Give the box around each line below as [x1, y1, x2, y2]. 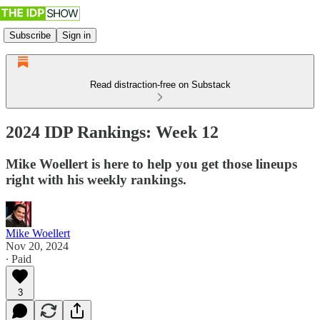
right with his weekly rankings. [6, 171, 186, 187]
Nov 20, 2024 [6, 239, 69, 252]
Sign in [62, 29, 91, 41]
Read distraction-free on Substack [89, 79, 231, 90]
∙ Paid [6, 252, 31, 265]
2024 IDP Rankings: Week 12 [6, 122, 219, 141]
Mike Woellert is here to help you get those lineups [6, 156, 297, 171]
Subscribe [9, 29, 51, 41]
